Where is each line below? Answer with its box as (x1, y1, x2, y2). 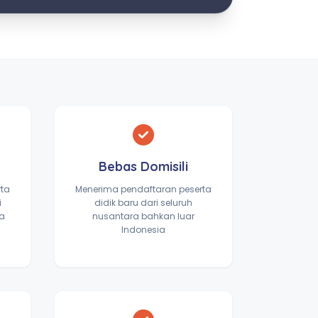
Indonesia (121, 224, 165, 236)
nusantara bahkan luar (92, 210, 194, 222)
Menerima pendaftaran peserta (75, 183, 212, 195)
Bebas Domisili (99, 158, 188, 175)
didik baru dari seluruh (94, 197, 192, 209)
